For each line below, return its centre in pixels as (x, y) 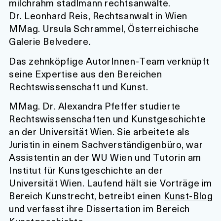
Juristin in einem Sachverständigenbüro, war (106, 145)
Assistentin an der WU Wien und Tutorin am (105, 157)
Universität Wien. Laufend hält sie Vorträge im (110, 183)
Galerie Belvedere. (50, 41)
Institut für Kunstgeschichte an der (86, 170)
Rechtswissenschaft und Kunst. (79, 86)
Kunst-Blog (188, 196)
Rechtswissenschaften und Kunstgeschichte (108, 119)
